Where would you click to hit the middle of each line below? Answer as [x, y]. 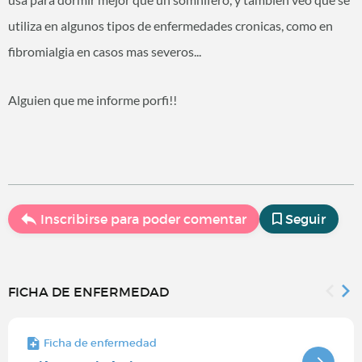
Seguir [305, 219]
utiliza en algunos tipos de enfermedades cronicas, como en [170, 26]
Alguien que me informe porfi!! [93, 100]
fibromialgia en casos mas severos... [106, 52]
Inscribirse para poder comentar [143, 219]
